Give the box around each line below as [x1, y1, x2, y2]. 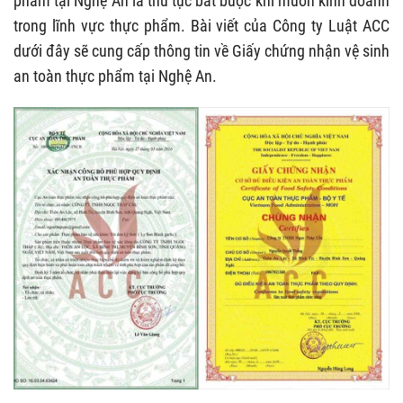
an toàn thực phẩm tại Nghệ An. [13, 67, 217, 85]
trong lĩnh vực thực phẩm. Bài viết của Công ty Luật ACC [13, 16, 390, 35]
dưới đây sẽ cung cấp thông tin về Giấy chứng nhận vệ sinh [13, 41, 390, 60]
